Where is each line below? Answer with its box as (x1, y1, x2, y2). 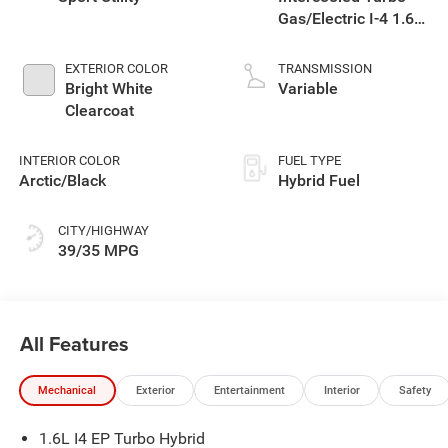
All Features (20, 329, 129, 359)
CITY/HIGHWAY (57, 222, 149, 238)
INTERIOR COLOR (18, 152, 120, 168)
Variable (278, 78, 338, 98)
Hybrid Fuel (278, 170, 360, 190)
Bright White (64, 78, 153, 98)
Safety (398, 384, 431, 398)
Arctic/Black (18, 170, 106, 190)
